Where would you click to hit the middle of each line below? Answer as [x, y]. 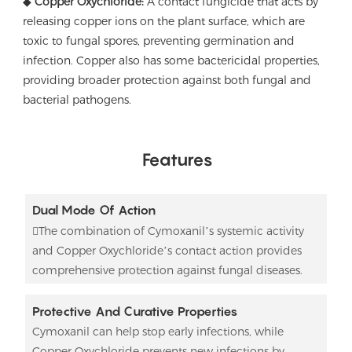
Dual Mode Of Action [93, 210]
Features [178, 160]
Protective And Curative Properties [134, 311]
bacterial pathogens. [77, 100]
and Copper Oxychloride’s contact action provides [167, 250]
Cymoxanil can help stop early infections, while [158, 331]
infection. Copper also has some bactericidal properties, [172, 61]
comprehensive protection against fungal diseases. [167, 270]
